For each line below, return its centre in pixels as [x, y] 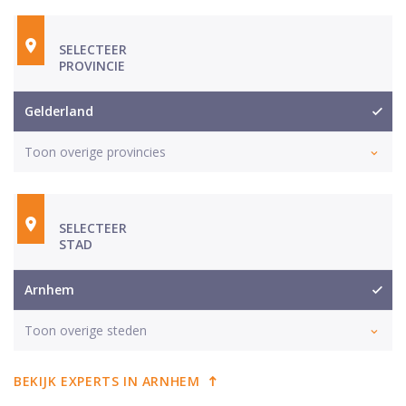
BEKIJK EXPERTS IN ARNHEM [107, 382]
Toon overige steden [86, 331]
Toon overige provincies [95, 152]
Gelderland [59, 111]
